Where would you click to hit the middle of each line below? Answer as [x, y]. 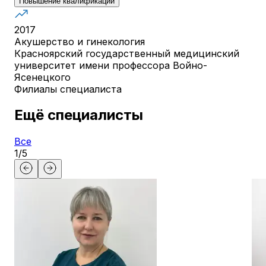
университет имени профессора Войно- [111, 65]
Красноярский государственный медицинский [127, 53]
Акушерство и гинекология [80, 41]
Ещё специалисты [79, 115]
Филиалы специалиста [68, 89]
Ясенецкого [42, 77]
